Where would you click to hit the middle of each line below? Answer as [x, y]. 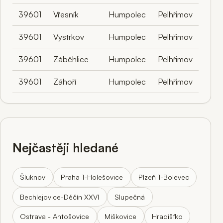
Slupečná [130, 196]
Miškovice [121, 216]
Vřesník [66, 14]
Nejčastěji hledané [65, 147]
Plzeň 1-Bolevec [164, 177]
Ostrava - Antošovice [55, 216]
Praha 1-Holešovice [92, 177]
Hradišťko [167, 216]
